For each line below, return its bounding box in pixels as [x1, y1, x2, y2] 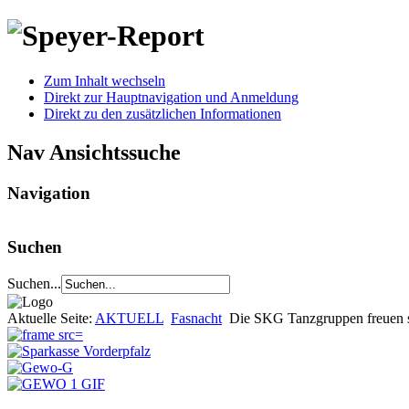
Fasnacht [171, 309, 222, 326]
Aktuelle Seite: [7, 309, 95, 326]
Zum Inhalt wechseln [44, 72, 165, 89]
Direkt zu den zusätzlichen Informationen [44, 105, 281, 121]
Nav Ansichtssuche [7, 140, 181, 164]
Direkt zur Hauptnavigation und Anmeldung [44, 89, 299, 105]
